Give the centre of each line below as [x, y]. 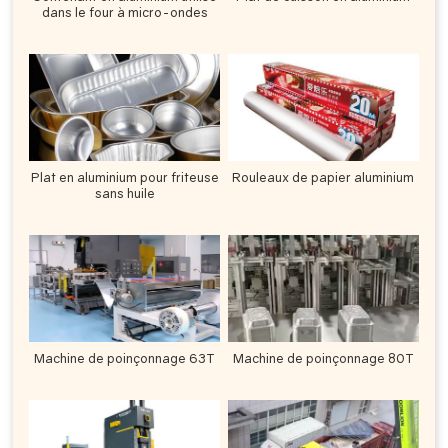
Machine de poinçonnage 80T [323, 358]
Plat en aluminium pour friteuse [124, 177]
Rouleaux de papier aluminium [323, 177]
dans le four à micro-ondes [124, 12]
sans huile [124, 193]
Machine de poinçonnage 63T [125, 358]
